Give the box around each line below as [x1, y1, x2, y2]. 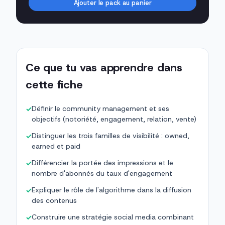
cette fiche [26, 77, 83, 92]
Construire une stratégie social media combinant [32, 212, 194, 222]
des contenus [32, 196, 77, 205]
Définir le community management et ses [32, 104, 169, 114]
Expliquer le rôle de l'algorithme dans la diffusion [32, 185, 191, 195]
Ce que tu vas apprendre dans [26, 60, 182, 75]
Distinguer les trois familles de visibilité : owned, [32, 131, 189, 141]
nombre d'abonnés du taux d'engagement [32, 169, 172, 178]
